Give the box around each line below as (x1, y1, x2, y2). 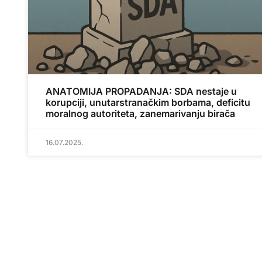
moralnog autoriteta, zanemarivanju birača (46, 107, 235, 119)
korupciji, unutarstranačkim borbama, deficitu (46, 96, 250, 108)
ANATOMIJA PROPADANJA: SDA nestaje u (46, 85, 237, 97)
